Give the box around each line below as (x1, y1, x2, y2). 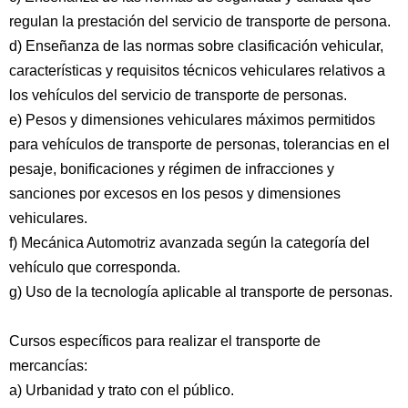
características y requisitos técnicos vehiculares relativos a (9, 63, 385, 78)
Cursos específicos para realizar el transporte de (9, 333, 321, 349)
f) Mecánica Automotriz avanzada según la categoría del (9, 235, 370, 250)
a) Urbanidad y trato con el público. (9, 382, 234, 398)
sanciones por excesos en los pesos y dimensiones (9, 186, 341, 201)
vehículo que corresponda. (9, 260, 180, 275)
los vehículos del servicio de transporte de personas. (9, 87, 347, 103)
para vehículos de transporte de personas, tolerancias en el (9, 137, 390, 152)
